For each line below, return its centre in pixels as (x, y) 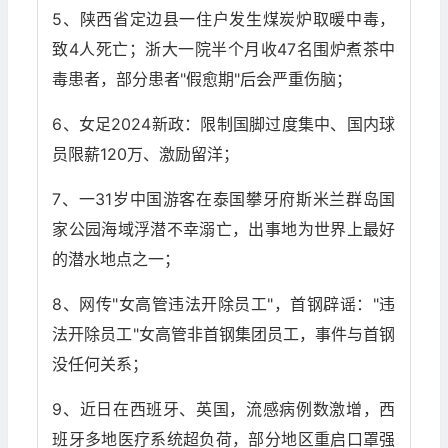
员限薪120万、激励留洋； (146, 154)
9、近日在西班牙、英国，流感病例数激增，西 (224, 409)
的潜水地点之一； (116, 259)
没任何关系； (100, 364)
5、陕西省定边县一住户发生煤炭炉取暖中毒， (224, 19)
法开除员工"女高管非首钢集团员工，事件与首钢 (224, 334)
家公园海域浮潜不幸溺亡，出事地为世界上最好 (224, 229)
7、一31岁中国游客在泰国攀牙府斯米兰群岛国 (224, 199)
